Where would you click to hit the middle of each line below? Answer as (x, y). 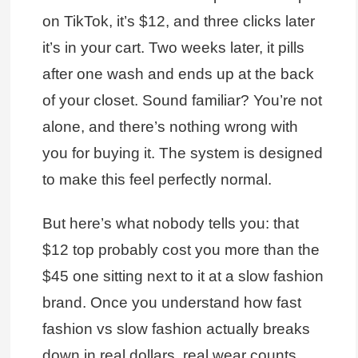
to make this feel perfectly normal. (157, 180)
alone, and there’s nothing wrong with (170, 127)
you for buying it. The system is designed (182, 153)
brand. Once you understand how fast (171, 303)
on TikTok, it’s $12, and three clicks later (178, 22)
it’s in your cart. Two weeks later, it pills (173, 48)
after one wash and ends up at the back (178, 74)
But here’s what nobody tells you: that (170, 224)
